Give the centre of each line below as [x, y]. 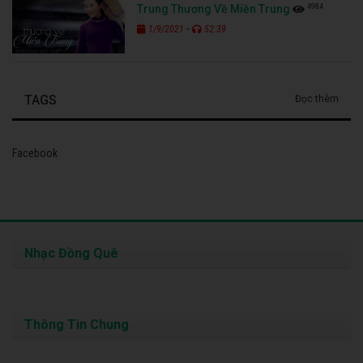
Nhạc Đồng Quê [71, 253]
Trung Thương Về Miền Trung [214, 9]
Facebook [35, 153]
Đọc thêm [317, 98]
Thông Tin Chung [77, 324]
